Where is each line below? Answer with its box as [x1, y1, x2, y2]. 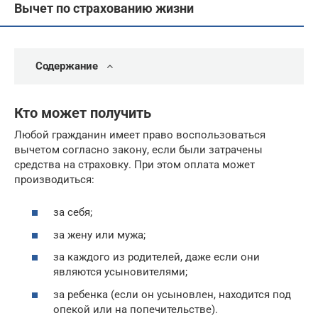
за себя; [53, 206, 92, 219]
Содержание [35, 60, 98, 72]
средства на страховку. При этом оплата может [14, 158, 255, 171]
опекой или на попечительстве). [53, 302, 218, 316]
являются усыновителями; [53, 265, 187, 279]
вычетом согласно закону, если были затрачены [14, 143, 263, 156]
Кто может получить [14, 105, 151, 121]
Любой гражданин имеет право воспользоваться [14, 128, 265, 141]
